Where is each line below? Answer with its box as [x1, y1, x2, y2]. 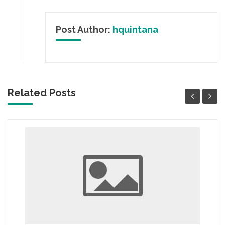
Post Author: [56, 24, 113, 35]
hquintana [113, 24, 158, 35]
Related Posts [8, 86, 76, 99]
